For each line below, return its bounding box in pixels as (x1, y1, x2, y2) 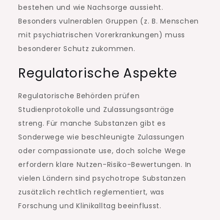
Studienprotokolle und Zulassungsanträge (18, 105, 174, 115)
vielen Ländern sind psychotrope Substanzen (18, 173, 186, 184)
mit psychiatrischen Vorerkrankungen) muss (18, 30, 186, 40)
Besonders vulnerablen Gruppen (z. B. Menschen (18, 16, 199, 27)
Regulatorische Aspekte (18, 64, 177, 82)
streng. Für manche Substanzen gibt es (18, 118, 166, 129)
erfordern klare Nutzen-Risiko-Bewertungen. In (18, 160, 192, 170)
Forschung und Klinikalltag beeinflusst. (18, 201, 162, 211)
